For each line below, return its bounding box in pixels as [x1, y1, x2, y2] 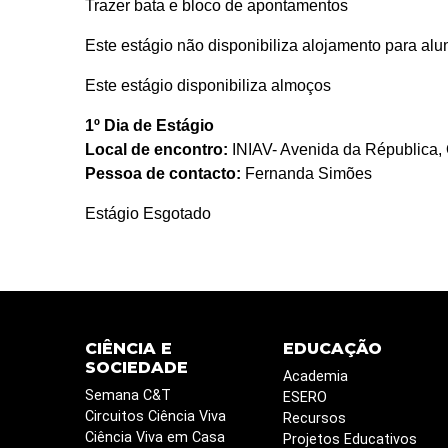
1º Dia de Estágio [84, 117, 214, 135]
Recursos [282, 410, 346, 428]
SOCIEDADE [84, 358, 188, 378]
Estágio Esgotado [84, 205, 211, 223]
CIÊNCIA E [84, 339, 172, 359]
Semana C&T [84, 387, 171, 405]
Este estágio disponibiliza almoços [84, 77, 331, 95]
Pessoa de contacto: [84, 165, 241, 183]
